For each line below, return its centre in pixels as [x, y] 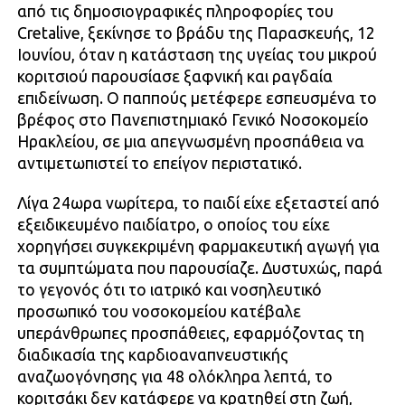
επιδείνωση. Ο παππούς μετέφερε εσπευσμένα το [197, 98]
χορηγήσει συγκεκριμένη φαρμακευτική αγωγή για [198, 246]
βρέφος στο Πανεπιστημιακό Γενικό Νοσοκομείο [193, 119]
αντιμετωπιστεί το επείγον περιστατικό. [159, 163]
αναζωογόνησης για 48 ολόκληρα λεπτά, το [174, 376]
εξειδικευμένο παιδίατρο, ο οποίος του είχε [173, 224]
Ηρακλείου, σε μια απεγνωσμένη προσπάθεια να [190, 141]
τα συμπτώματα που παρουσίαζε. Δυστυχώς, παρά [199, 268]
